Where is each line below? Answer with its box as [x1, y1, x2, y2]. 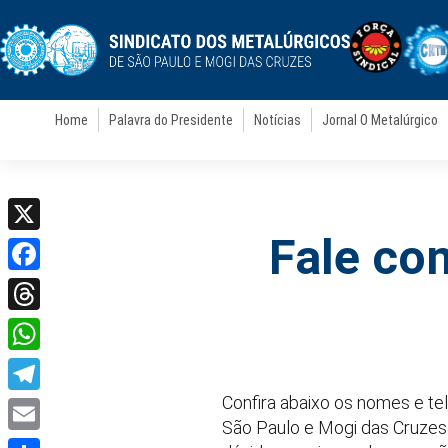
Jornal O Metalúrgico [322, 112, 439, 128]
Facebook [8, 276, 83, 296]
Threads [8, 316, 69, 336]
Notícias [254, 112, 302, 128]
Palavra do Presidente [109, 112, 234, 128]
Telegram [8, 396, 78, 416]
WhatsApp [8, 356, 86, 376]
